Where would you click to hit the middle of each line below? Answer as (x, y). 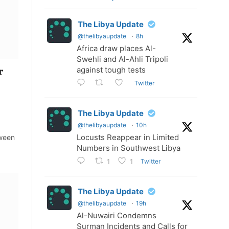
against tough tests (111, 70)
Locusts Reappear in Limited (128, 138)
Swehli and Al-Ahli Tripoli (122, 59)
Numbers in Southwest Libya (129, 148)
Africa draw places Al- (116, 48)
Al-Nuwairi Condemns (117, 216)
